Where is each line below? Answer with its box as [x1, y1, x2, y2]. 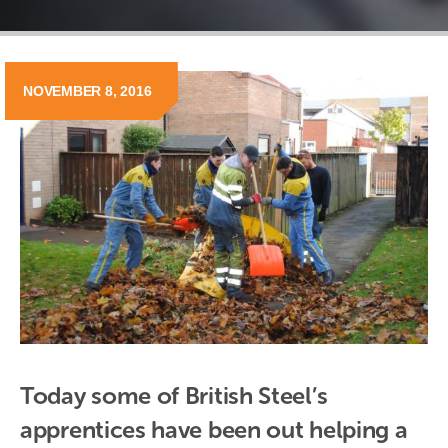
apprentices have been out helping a [20, 414, 408, 444]
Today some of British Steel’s [20, 380, 328, 410]
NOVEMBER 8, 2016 [23, 83, 152, 100]
